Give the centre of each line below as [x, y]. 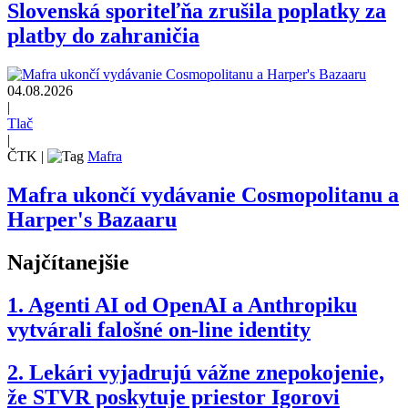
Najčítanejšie [68, 263]
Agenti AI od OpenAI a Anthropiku [193, 306]
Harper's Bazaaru [92, 220]
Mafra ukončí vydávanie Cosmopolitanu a [203, 195]
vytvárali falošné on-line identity [159, 330]
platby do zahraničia [103, 36]
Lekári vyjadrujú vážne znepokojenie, [207, 372]
